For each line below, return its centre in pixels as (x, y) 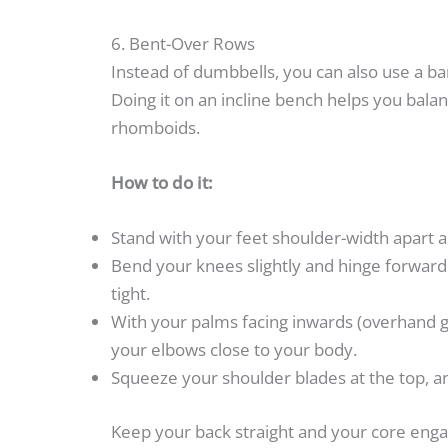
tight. (130, 293)
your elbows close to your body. (234, 349)
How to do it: (162, 182)
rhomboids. (155, 127)
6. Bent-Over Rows (183, 43)
